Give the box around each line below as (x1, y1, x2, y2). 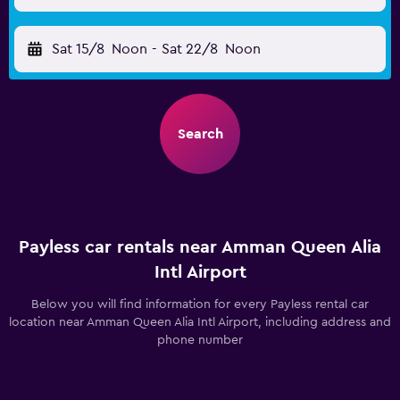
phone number (157, 334, 243, 346)
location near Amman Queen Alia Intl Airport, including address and (9, 316, 391, 329)
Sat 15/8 (52, 42, 104, 56)
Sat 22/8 (161, 42, 218, 56)
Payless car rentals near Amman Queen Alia (19, 238, 381, 256)
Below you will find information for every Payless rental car (31, 298, 369, 311)
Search (177, 127, 223, 141)
